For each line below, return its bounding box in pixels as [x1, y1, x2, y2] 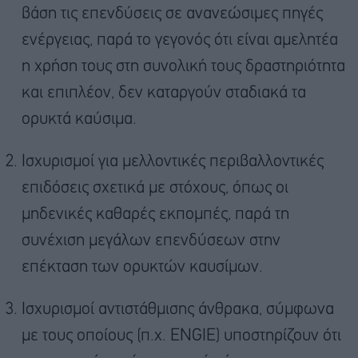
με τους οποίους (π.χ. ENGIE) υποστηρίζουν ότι [22, 328, 341, 344]
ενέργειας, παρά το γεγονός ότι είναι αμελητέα [22, 33, 338, 49]
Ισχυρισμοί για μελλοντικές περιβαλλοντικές [22, 154, 324, 170]
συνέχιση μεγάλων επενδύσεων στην [22, 233, 280, 249]
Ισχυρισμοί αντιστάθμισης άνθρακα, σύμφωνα [22, 302, 334, 318]
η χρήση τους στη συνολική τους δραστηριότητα [22, 59, 345, 75]
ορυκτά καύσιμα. [22, 112, 137, 128]
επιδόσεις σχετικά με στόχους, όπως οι [22, 181, 288, 197]
